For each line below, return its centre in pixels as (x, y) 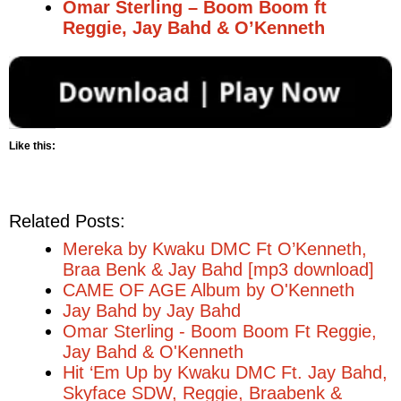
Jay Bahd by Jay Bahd (152, 310)
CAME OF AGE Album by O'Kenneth (209, 290)
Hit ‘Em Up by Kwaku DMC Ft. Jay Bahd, (225, 372)
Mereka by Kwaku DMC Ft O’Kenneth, (215, 248)
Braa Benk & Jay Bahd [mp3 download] (218, 269)
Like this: (32, 145)
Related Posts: (67, 221)
